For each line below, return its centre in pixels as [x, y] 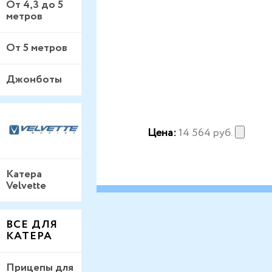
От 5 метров [37, 48]
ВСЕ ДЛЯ [32, 224]
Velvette [26, 185]
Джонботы [34, 80]
